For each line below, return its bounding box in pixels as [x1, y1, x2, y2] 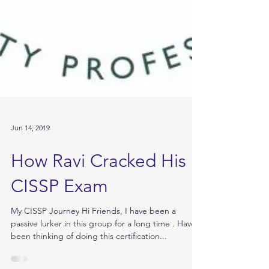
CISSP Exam [11, 240, 108, 262]
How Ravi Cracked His [11, 215, 186, 237]
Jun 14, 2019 [11, 187, 50, 197]
